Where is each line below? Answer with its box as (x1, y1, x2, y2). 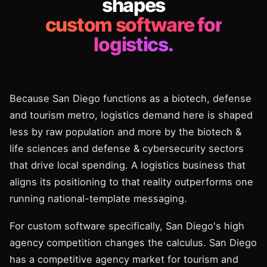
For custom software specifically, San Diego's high (10, 220, 244, 232)
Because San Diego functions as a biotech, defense (10, 92, 252, 104)
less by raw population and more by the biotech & (10, 126, 241, 138)
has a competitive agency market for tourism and (10, 253, 238, 265)
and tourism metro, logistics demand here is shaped (10, 109, 253, 121)
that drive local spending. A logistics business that (10, 159, 246, 171)
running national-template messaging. (10, 193, 187, 204)
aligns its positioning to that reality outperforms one (10, 176, 253, 188)
